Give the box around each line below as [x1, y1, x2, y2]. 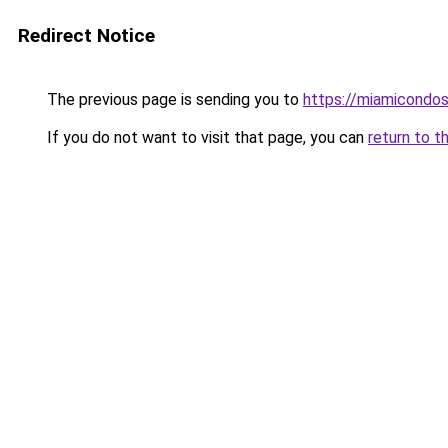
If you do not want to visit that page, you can [43, 128, 368, 147]
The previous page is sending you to [43, 90, 303, 109]
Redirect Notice [18, 24, 155, 47]
